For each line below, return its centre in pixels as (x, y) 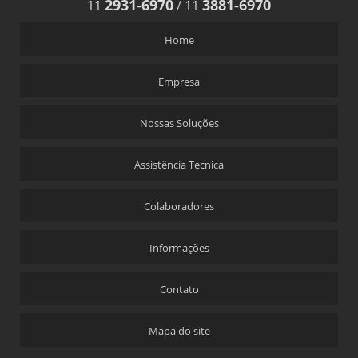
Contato (179, 290)
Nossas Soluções (179, 123)
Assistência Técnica (179, 165)
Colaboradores (179, 207)
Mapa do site (179, 331)
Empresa (179, 82)
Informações (179, 248)
